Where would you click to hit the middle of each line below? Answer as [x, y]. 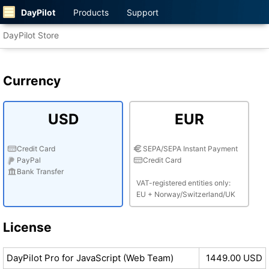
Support [143, 12]
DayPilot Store [31, 35]
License [27, 227]
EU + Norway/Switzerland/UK [186, 194]
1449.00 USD [234, 258]
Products [91, 12]
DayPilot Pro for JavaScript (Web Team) [90, 258]
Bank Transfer [40, 171]
